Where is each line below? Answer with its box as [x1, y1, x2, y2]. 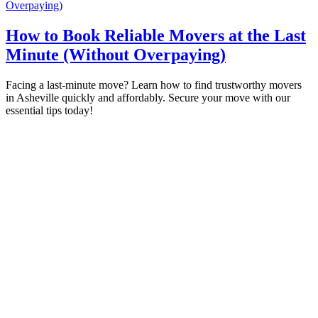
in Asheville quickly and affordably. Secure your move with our [6, 92, 290, 104]
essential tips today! [6, 104, 93, 117]
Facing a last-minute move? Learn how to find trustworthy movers [6, 79, 302, 92]
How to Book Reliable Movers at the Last [6, 26, 306, 45]
